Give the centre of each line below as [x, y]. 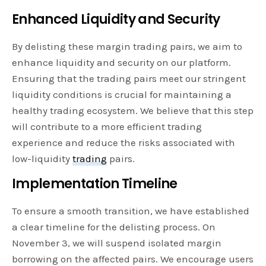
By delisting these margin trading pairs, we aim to [127, 46]
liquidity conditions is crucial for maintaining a [122, 94]
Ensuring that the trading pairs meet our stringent [129, 78]
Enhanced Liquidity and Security [116, 19]
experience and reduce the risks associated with [124, 142]
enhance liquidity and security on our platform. [122, 62]
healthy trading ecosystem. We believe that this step [133, 110]
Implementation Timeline [95, 183]
